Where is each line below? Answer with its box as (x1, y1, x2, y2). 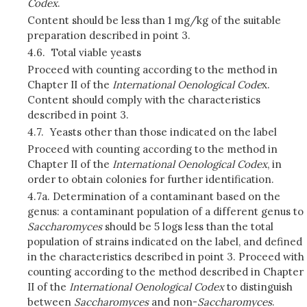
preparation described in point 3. (27, 29, 191, 42)
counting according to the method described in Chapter (27, 265, 304, 278)
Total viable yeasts (51, 46, 141, 59)
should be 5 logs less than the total (102, 220, 273, 233)
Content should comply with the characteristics (27, 93, 260, 106)
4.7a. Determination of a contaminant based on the (27, 190, 280, 203)
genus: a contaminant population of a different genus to (27, 205, 304, 218)
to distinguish (224, 280, 293, 293)
